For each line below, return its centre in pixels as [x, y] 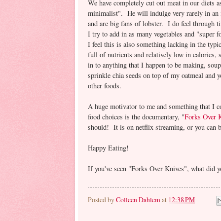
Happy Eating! [108, 148]
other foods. [105, 86]
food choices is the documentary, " [136, 117]
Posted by [102, 199]
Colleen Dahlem [138, 199]
